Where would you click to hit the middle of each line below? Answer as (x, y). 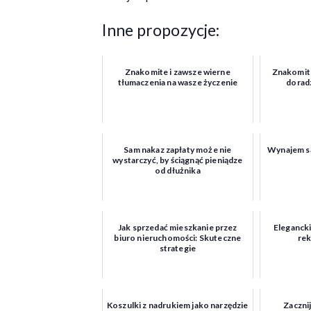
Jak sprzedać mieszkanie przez (178, 228)
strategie (178, 249)
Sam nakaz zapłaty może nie (178, 150)
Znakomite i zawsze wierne (177, 72)
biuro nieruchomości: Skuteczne (178, 238)
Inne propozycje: (161, 30)
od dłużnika (177, 171)
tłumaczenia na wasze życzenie (178, 83)
